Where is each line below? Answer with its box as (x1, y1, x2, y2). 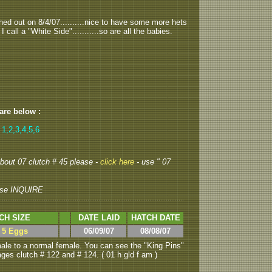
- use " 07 (137, 157, 171, 166)
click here (100, 157, 137, 166)
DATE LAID (78, 213, 120, 222)
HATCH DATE (131, 213, 180, 222)
